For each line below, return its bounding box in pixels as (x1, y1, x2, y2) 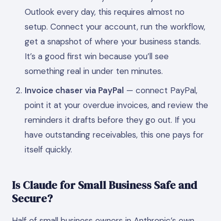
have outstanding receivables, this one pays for (24, 129, 204, 140)
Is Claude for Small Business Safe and (12, 177, 197, 192)
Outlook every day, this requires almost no (24, 6, 184, 17)
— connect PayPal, (123, 84, 197, 96)
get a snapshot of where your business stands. (24, 36, 201, 47)
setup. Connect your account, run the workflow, (24, 21, 205, 32)
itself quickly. (24, 144, 72, 155)
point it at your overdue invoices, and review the (24, 99, 208, 110)
